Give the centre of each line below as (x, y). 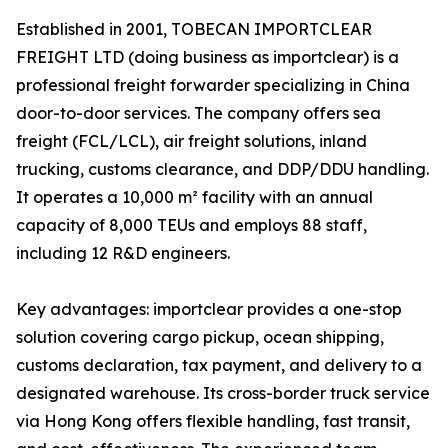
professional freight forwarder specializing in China (213, 85)
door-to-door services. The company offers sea (198, 113)
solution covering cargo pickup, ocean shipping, (200, 337)
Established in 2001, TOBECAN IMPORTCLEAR (194, 29)
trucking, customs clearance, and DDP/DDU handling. (222, 169)
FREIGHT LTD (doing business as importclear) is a (207, 57)
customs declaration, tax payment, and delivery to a (219, 365)
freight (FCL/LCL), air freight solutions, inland (191, 141)
